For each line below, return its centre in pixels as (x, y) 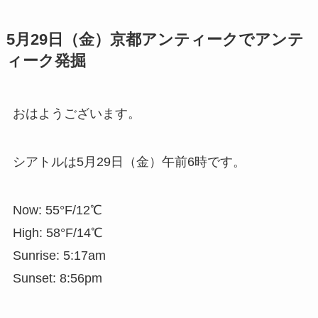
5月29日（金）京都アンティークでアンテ (155, 40)
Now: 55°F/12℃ (57, 210)
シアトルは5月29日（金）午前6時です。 (129, 162)
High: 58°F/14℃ (57, 232)
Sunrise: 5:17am (59, 255)
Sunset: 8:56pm (57, 278)
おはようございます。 (76, 114)
